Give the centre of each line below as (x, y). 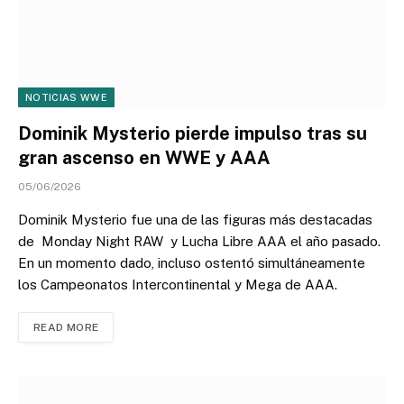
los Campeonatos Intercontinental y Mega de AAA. (178, 285)
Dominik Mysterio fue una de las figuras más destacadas (195, 220)
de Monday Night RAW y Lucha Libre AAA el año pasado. (199, 242)
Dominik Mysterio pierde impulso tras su (193, 134)
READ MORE (66, 328)
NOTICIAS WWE (66, 98)
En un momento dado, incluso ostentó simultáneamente (192, 263)
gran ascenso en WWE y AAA (144, 158)
